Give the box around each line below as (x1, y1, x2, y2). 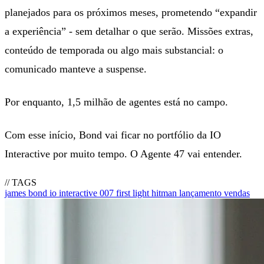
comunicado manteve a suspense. (5, 62, 147, 75)
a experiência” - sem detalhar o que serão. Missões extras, (5, 25, 253, 37)
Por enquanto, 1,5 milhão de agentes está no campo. (5, 95, 228, 108)
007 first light (100, 187, 151, 198)
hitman (151, 187, 179, 198)
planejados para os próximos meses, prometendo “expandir (5, 6, 257, 18)
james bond (5, 187, 49, 198)
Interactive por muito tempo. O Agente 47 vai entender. (5, 147, 242, 160)
